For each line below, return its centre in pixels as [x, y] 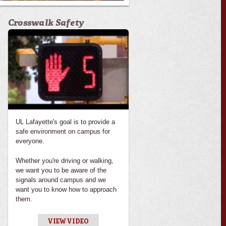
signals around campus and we [61, 180]
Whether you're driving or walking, [64, 160]
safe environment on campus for [63, 131]
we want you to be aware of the [61, 170]
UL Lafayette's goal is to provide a [65, 122]
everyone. [31, 141]
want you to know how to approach [66, 189]
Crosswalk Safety [46, 23]
